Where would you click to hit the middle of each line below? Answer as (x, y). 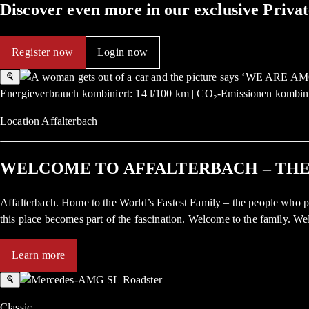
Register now (43, 52)
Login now (122, 52)
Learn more (39, 255)
